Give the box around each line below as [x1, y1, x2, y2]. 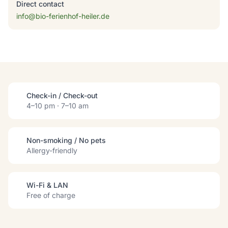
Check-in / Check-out [26, 91, 98, 100]
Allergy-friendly [26, 146, 77, 155]
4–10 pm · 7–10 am [26, 101, 89, 110]
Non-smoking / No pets [26, 136, 106, 145]
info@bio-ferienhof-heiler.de [16, 12, 109, 20]
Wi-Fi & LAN [26, 181, 68, 189]
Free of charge [26, 191, 75, 199]
